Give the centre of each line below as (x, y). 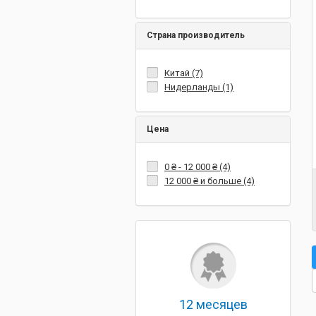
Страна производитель (196, 35)
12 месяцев (213, 304)
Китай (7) (184, 73)
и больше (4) (226, 181)
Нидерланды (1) (199, 87)
